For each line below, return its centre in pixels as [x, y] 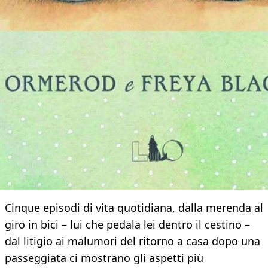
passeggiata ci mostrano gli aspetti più [104, 258]
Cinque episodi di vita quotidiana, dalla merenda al [134, 208]
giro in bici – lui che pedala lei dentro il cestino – [127, 225]
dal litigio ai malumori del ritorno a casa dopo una [133, 241]
